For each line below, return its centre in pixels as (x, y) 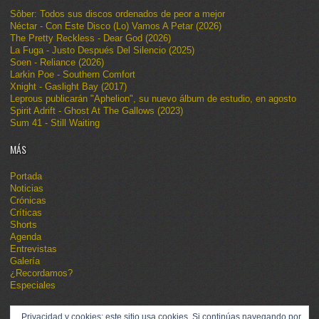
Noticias (27, 188)
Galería (25, 261)
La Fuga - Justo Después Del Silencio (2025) (102, 50)
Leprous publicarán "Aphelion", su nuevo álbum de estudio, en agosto (153, 98)
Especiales (33, 285)
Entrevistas (33, 249)
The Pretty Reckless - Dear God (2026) (90, 38)
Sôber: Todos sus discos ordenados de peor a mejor (117, 14)
